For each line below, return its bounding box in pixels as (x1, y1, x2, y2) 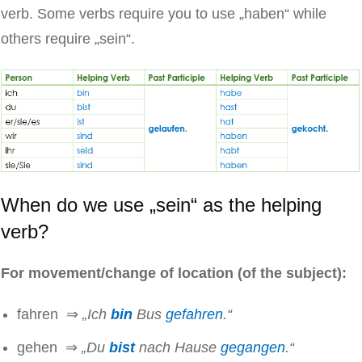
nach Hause (135, 339, 221, 356)
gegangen (221, 339, 285, 356)
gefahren (166, 306, 223, 323)
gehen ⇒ (17, 339, 82, 356)
